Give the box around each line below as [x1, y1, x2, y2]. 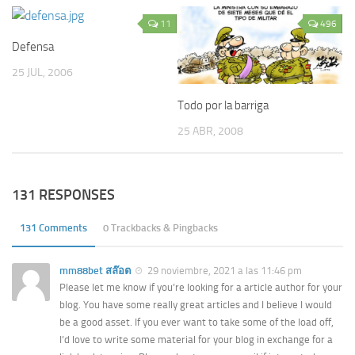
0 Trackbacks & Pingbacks [103, 222, 218, 235]
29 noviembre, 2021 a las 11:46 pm [145, 265, 302, 277]
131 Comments [20, 222, 87, 235]
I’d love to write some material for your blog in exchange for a [59, 334, 333, 346]
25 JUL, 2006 [12, 66, 73, 79]
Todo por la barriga [177, 98, 269, 113]
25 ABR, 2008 [177, 124, 243, 138]
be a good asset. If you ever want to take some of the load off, [59, 316, 334, 329]
